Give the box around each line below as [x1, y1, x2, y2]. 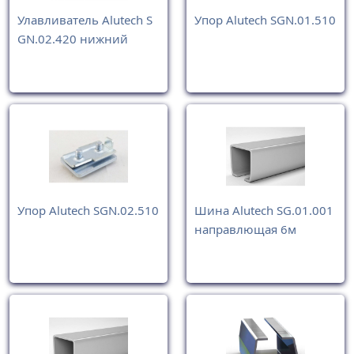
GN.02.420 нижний [17, 30, 128, 47]
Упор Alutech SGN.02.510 [17, 202, 159, 219]
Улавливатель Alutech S [17, 11, 153, 28]
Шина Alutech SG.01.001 [194, 202, 333, 219]
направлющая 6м [194, 221, 296, 238]
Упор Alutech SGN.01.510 [194, 11, 336, 28]
